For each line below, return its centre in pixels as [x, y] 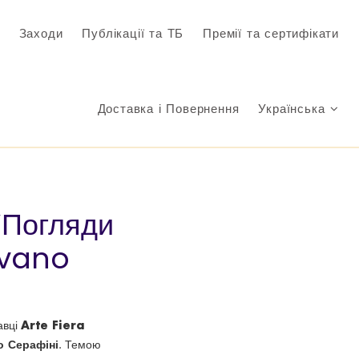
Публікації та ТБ [133, 34]
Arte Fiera [53, 325]
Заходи [41, 34]
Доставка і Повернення [168, 109]
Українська [294, 109]
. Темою [80, 345]
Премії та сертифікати [271, 34]
